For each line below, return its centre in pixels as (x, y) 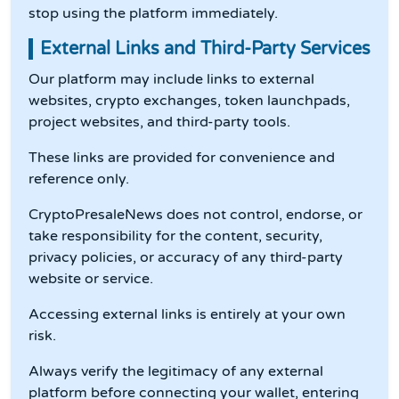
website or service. (91, 279)
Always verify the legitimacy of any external (176, 372)
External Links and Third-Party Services (205, 49)
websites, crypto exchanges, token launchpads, (189, 101)
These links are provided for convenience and (182, 158)
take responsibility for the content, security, (175, 236)
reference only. (79, 179)
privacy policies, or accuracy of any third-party (186, 258)
